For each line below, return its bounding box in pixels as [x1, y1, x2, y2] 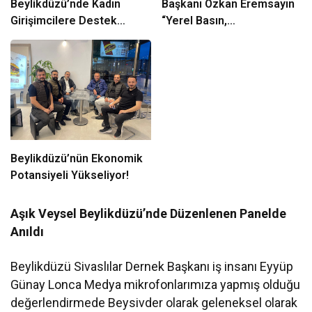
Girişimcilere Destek [10, 14, 117, 28]
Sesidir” [161, 47, 202, 61]
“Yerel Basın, [161, 14, 227, 28]
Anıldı [10, 224, 44, 239]
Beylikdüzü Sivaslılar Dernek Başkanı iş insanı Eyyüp [10, 258, 294, 274]
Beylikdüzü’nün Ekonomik [10, 151, 143, 165]
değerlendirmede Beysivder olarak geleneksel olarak [10, 295, 298, 310]
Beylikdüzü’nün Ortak [161, 31, 271, 45]
